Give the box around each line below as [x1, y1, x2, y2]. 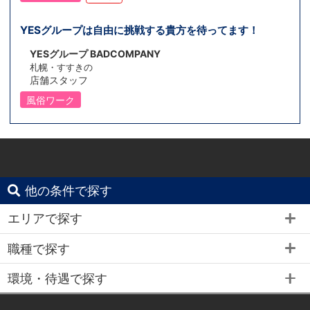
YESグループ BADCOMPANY [30, 47, 161, 60]
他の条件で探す [25, 182, 113, 198]
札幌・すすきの [30, 62, 93, 73]
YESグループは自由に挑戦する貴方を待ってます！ [20, 23, 259, 37]
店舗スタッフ [30, 73, 89, 86]
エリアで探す [8, 210, 83, 226]
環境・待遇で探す [8, 270, 108, 286]
